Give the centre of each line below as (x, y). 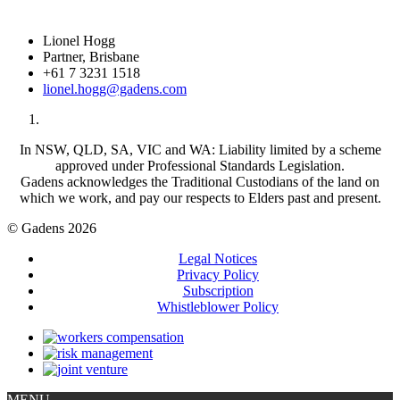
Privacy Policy (218, 275)
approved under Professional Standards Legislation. (200, 166)
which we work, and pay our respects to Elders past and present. (200, 198)
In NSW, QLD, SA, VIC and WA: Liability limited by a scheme (200, 150)
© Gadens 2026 (52, 228)
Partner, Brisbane (91, 57)
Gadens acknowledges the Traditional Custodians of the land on (200, 182)
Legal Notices (218, 258)
